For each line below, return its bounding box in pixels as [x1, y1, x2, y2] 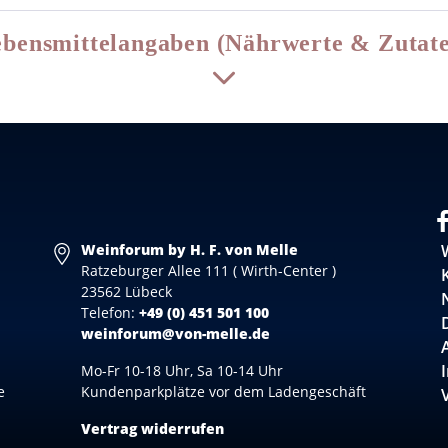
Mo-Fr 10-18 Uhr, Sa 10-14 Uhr [80, 361, 283, 380]
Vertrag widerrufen [80, 419, 224, 438]
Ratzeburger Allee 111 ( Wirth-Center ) [80, 261, 336, 280]
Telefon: [80, 303, 139, 322]
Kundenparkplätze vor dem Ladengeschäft [80, 382, 366, 401]
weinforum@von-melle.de [80, 324, 270, 343]
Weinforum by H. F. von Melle [80, 240, 298, 259]
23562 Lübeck [80, 282, 172, 301]
